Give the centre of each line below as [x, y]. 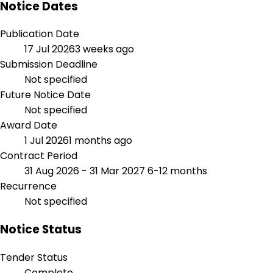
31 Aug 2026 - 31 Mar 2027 [86, 171]
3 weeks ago [105, 49]
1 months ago [101, 141]
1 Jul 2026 [47, 141]
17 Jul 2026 [50, 49]
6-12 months [177, 171]
